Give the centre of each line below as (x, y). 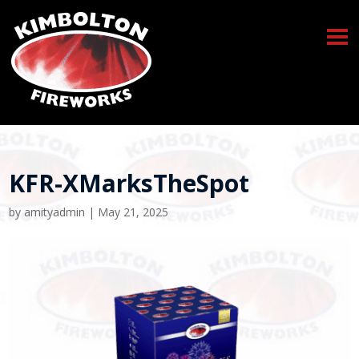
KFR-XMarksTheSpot (129, 183)
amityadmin (55, 212)
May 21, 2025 (133, 212)
